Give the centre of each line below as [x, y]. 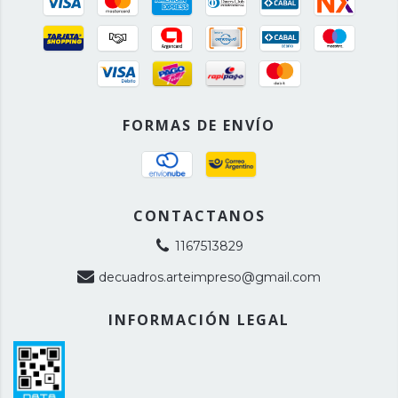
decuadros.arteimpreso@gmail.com [209, 277]
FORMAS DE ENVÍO [199, 125]
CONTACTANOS [199, 215]
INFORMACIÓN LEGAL [199, 319]
